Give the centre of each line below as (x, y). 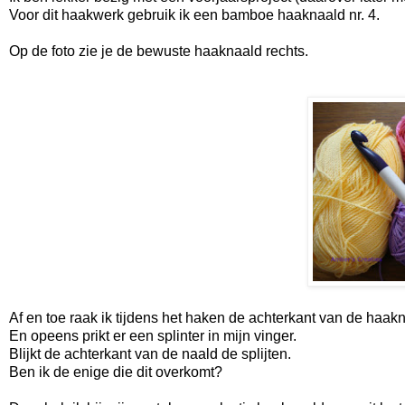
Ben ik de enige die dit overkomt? (116, 372)
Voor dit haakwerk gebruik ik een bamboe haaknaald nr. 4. (194, 14)
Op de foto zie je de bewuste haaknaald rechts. (159, 51)
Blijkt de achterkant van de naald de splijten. (150, 353)
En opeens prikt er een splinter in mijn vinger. (153, 335)
